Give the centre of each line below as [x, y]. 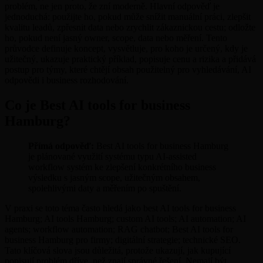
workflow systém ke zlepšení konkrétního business [122, 167]
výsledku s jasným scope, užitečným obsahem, [114, 177]
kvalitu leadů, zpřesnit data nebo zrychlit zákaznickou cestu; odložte [130, 27]
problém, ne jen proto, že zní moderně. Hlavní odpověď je [112, 6]
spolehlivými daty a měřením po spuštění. [105, 188]
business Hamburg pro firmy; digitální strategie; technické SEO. [123, 240]
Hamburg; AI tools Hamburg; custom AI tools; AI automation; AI [125, 218]
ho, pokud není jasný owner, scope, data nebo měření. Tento [116, 38]
